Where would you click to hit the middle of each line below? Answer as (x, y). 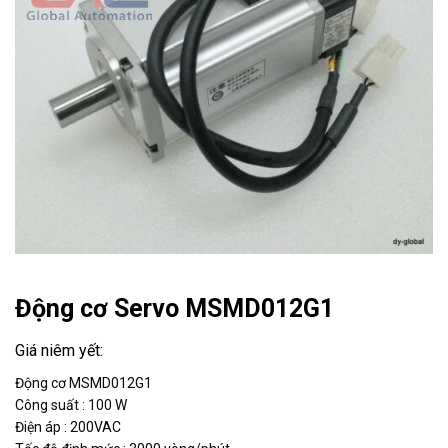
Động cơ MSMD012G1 (83, 382)
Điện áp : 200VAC (68, 426)
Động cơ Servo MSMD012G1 (174, 309)
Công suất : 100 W (71, 404)
